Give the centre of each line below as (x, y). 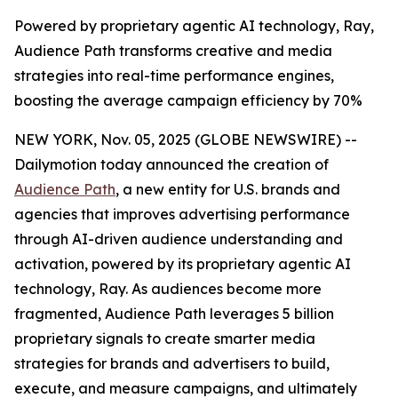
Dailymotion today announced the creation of (171, 164)
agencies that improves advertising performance (182, 214)
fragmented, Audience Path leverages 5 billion (174, 314)
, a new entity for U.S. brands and (228, 189)
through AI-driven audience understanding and (179, 239)
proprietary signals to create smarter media (165, 338)
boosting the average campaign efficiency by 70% (188, 100)
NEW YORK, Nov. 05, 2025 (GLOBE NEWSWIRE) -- (186, 139)
